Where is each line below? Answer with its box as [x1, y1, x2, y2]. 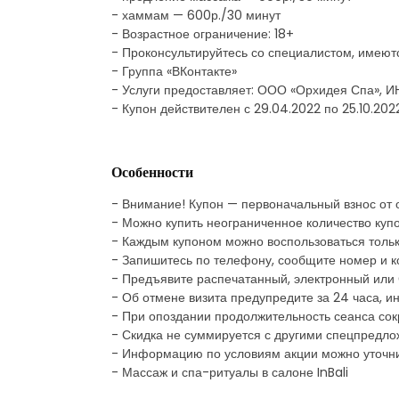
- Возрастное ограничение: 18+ [111, 24, 294, 43]
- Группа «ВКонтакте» [111, 61, 237, 80]
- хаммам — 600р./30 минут [111, 5, 281, 24]
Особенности [111, 161, 193, 183]
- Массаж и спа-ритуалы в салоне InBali [111, 362, 348, 381]
